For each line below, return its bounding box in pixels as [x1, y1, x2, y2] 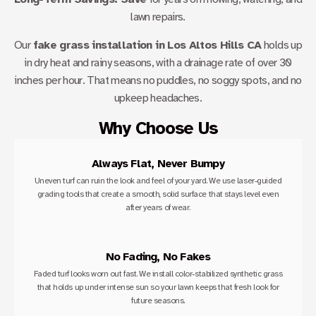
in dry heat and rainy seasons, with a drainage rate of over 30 [24, 55, 292, 70]
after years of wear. [126, 202, 190, 213]
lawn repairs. [130, 10, 186, 25]
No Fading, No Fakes [105, 250, 211, 265]
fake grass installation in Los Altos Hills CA [32, 37, 262, 52]
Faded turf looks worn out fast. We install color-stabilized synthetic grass [33, 269, 283, 279]
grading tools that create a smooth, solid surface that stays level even [37, 189, 279, 200]
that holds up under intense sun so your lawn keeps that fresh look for [37, 282, 279, 293]
